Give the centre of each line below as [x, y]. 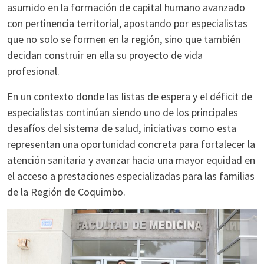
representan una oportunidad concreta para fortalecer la [131, 144]
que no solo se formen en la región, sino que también [124, 39]
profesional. [33, 71]
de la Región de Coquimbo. [66, 192]
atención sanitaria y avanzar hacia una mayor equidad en [131, 160]
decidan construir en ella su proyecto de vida [105, 55]
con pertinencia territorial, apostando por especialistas [127, 23]
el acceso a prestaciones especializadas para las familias [131, 176]
